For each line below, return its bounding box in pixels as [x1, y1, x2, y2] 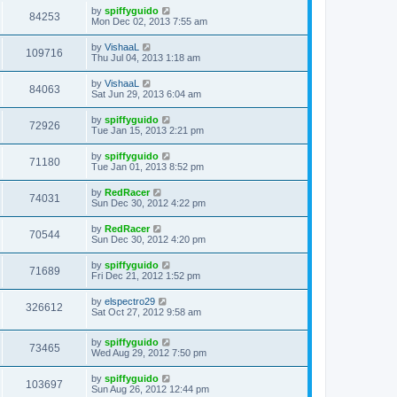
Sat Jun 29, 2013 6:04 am [91, 89, 201, 100]
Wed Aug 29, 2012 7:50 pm [91, 347, 206, 359]
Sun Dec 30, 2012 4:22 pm [91, 198, 206, 209]
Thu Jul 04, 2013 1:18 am [91, 52, 200, 64]
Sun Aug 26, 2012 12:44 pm [91, 384, 209, 395]
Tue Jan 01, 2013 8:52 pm [91, 161, 204, 173]
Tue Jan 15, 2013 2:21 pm [91, 125, 204, 136]
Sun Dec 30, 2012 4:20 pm [91, 234, 206, 245]
